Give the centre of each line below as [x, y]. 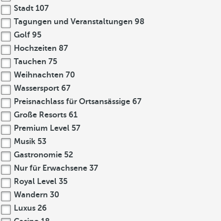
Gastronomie [38, 155]
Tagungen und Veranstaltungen [73, 22]
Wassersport [37, 88]
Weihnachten [39, 75]
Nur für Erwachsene [51, 168]
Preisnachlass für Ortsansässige [72, 102]
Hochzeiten [35, 48]
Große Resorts [40, 115]
